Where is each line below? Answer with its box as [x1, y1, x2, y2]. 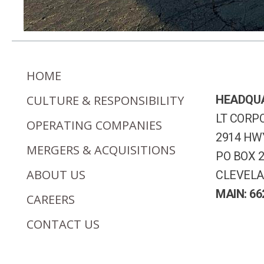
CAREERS [27, 192, 75, 208]
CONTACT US [27, 216, 100, 233]
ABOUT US [27, 167, 86, 183]
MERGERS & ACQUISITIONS [27, 142, 176, 159]
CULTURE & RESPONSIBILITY [27, 93, 184, 109]
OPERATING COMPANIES [27, 117, 163, 134]
